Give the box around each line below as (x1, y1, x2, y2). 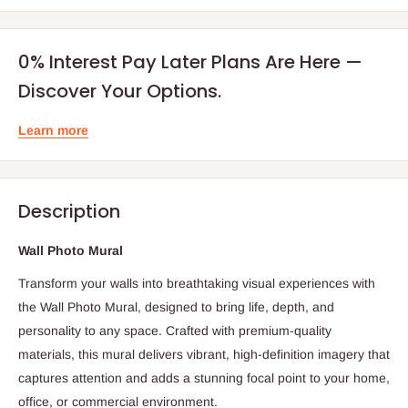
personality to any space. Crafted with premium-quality (18, 322, 331, 338)
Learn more (18, 122, 88, 138)
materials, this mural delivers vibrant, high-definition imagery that (18, 346, 390, 362)
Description (18, 198, 120, 224)
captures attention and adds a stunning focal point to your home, (18, 370, 390, 385)
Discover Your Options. (18, 77, 221, 104)
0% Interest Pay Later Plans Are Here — (18, 48, 362, 75)
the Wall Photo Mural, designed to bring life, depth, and (18, 299, 334, 314)
